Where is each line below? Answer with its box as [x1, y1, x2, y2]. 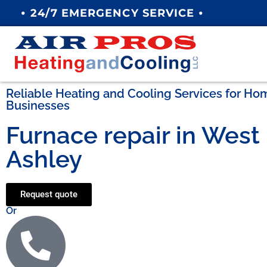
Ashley [6, 145, 82, 173]
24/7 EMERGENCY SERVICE [30, 7, 198, 20]
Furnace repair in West [6, 121, 260, 150]
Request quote [20, 189, 77, 200]
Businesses [6, 98, 70, 113]
